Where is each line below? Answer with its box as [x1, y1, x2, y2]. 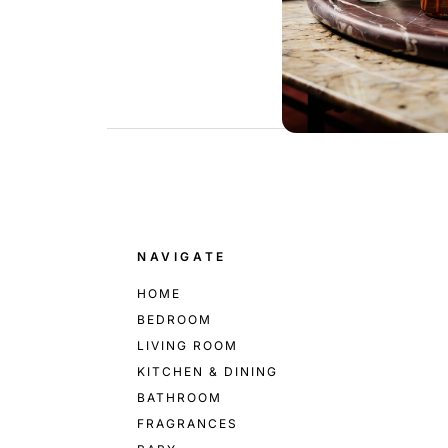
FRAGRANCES [137, 416, 238, 432]
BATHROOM [137, 390, 222, 406]
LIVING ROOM [137, 338, 238, 354]
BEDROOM [137, 312, 212, 328]
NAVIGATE [137, 249, 227, 265]
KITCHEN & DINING [137, 364, 278, 380]
